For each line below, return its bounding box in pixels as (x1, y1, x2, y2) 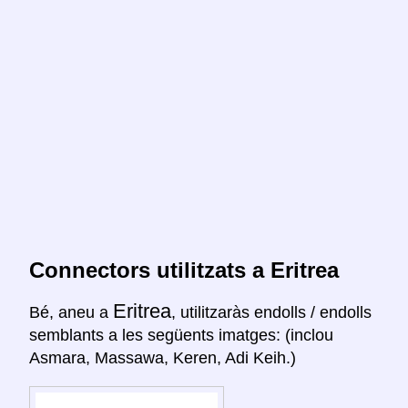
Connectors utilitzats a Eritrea (29, 258, 339, 283)
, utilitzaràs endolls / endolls (171, 303, 372, 322)
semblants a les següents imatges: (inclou (29, 326, 333, 345)
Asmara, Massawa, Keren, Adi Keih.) (29, 349, 296, 368)
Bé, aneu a (29, 303, 113, 322)
